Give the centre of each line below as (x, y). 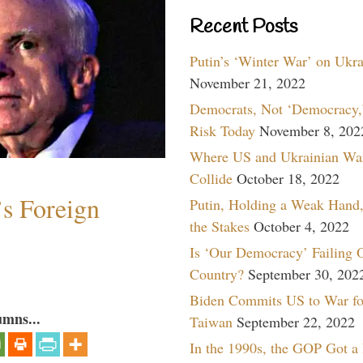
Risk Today (222, 130)
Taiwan (211, 321)
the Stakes (220, 226)
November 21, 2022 (248, 82)
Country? (217, 273)
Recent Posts (243, 27)
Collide (211, 178)
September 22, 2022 (296, 321)
